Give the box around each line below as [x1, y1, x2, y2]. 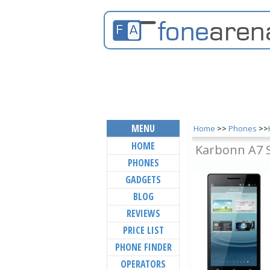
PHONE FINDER [115, 240, 172, 254]
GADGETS [125, 173, 161, 186]
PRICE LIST [122, 224, 164, 237]
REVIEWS [126, 207, 160, 220]
